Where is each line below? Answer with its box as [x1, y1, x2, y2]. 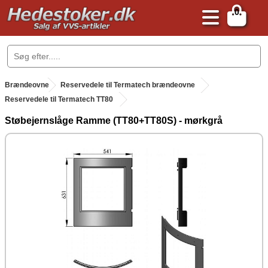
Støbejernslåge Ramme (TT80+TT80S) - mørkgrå [5, 115, 223, 126]
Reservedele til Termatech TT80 [5, 95, 113, 103]
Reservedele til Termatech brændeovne [60, 81, 195, 89]
